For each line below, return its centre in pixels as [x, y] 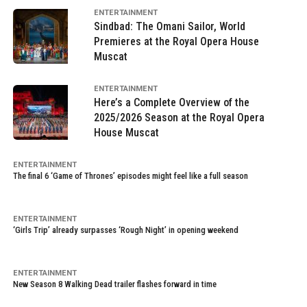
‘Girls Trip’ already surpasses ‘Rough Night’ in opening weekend [125, 230]
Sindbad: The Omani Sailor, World [169, 26]
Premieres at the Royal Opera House [176, 41]
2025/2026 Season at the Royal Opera [179, 118]
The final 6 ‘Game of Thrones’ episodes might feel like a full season [130, 176]
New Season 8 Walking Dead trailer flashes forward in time [114, 284]
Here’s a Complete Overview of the [171, 102]
